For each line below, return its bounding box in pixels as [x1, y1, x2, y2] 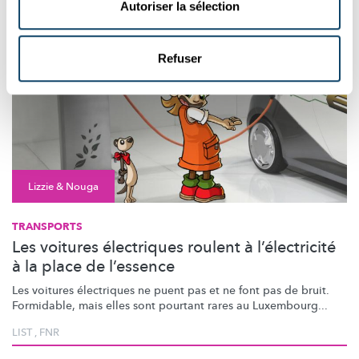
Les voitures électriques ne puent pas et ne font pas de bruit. [12, 283, 329, 299]
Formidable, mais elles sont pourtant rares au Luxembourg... [12, 298, 328, 314]
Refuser [157, 51, 202, 66]
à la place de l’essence [12, 256, 175, 278]
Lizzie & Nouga [28, 179, 99, 195]
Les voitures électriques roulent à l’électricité [12, 236, 336, 259]
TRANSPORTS [12, 220, 83, 235]
